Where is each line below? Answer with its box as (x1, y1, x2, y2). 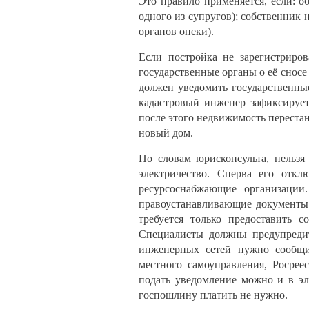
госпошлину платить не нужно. (139, 288, 288, 301)
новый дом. (139, 126, 193, 139)
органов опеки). (139, 25, 214, 37)
